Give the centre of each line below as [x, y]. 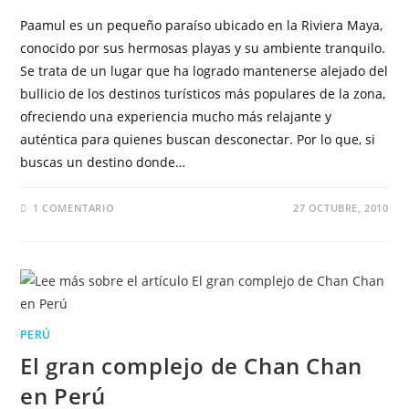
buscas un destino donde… [103, 162]
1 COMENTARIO [74, 208]
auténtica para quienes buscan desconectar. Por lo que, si [198, 139]
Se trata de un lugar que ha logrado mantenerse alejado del [204, 71]
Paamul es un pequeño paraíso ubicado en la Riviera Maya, [202, 25]
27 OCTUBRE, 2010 [341, 208]
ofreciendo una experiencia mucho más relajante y [176, 116]
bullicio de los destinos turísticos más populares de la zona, [203, 94]
